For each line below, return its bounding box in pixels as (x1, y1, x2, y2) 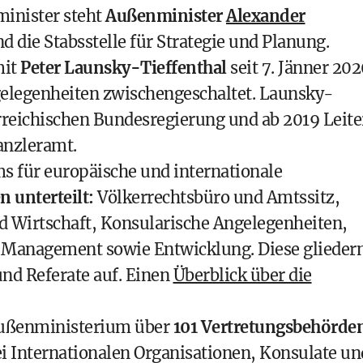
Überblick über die (173, 265, 312, 285)
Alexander (226, 6, 305, 26)
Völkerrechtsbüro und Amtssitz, (93, 187, 340, 207)
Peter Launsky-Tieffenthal (20, 58, 227, 78)
